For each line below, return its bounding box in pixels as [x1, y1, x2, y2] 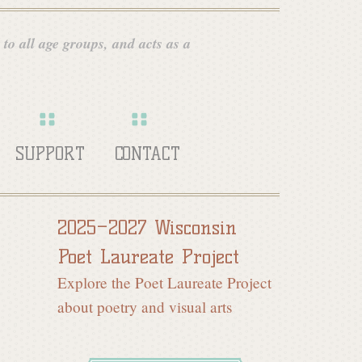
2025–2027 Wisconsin [57, 214, 237, 239]
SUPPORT [15, 144, 86, 165]
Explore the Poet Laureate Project [57, 271, 271, 293]
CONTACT [115, 144, 181, 165]
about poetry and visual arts [57, 296, 232, 317]
